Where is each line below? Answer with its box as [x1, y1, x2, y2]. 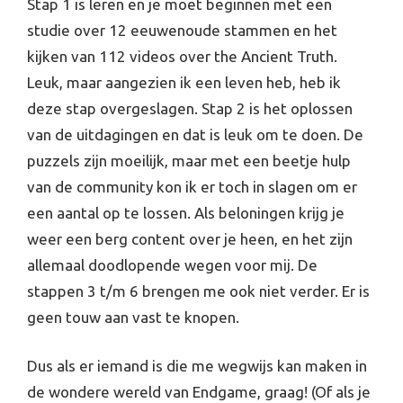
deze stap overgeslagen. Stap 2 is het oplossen [27, 99, 353, 117]
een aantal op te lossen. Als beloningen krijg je [27, 203, 345, 221]
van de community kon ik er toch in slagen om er [27, 177, 357, 195]
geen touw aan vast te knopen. [27, 308, 239, 326]
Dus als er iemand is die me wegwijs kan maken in [27, 356, 367, 374]
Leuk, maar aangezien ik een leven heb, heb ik [27, 73, 341, 91]
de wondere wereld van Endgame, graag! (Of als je [27, 382, 371, 400]
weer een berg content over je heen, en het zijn [27, 229, 353, 247]
